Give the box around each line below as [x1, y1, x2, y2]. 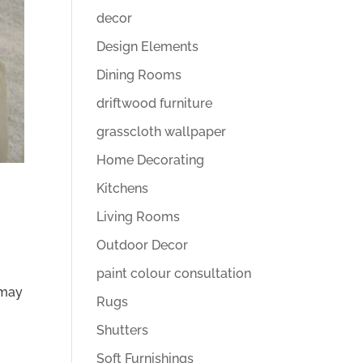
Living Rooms [96, 209, 181, 224]
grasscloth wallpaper [96, 124, 227, 139]
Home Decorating [96, 152, 205, 168]
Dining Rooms [96, 67, 182, 83]
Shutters [96, 322, 149, 338]
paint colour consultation [96, 266, 252, 281]
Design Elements [96, 39, 199, 54]
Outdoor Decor [96, 237, 189, 253]
